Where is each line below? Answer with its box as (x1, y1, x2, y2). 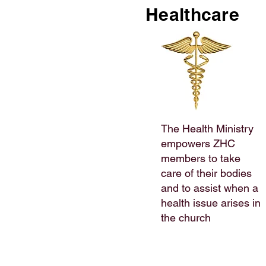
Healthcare (145, 4, 239, 25)
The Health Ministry (161, 122, 254, 135)
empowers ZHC (161, 137, 235, 150)
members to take (161, 152, 240, 164)
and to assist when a (161, 182, 258, 194)
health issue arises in (161, 197, 261, 209)
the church (161, 211, 211, 224)
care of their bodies (161, 167, 252, 179)
